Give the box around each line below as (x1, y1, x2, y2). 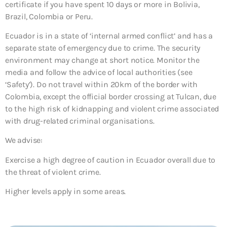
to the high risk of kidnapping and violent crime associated (5, 103, 219, 113)
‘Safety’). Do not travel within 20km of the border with (5, 79, 198, 89)
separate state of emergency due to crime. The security (5, 43, 201, 53)
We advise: (5, 135, 43, 145)
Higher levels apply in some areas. (5, 186, 126, 197)
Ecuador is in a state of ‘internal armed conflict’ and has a (5, 30, 213, 41)
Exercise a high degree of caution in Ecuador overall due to (5, 155, 216, 165)
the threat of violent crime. (5, 167, 101, 177)
